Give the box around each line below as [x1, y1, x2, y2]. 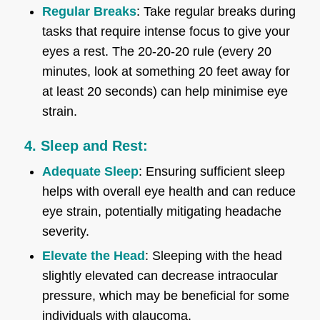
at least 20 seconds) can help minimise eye [41, 84, 288, 99]
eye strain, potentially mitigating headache [41, 204, 281, 219]
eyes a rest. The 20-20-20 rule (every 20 [41, 44, 271, 59]
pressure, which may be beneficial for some [41, 288, 289, 303]
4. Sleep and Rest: [24, 137, 148, 154]
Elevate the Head [41, 248, 145, 263]
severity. [41, 224, 89, 239]
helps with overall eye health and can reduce [41, 184, 296, 199]
